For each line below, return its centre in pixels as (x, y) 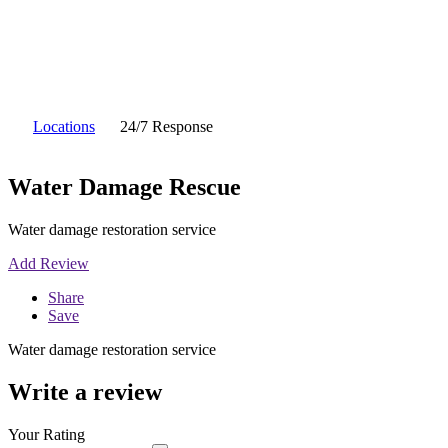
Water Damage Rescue (124, 186)
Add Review (48, 263)
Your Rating (46, 434)
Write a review (85, 391)
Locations (64, 126)
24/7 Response (166, 126)
